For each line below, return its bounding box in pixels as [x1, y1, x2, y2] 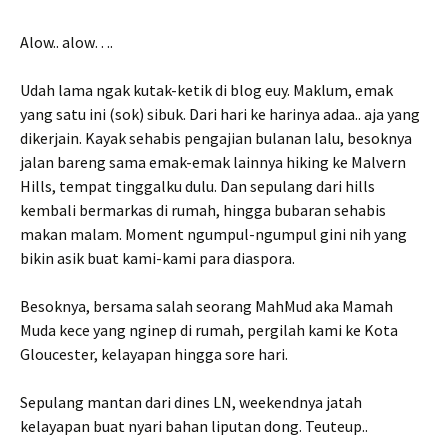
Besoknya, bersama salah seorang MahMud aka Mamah [20, 295, 393, 316]
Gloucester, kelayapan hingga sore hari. [20, 343, 288, 364]
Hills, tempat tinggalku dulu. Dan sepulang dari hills [20, 175, 375, 196]
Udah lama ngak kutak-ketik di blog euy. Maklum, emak [20, 79, 393, 100]
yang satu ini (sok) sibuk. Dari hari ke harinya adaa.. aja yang [20, 103, 420, 124]
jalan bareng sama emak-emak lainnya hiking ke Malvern [20, 151, 406, 172]
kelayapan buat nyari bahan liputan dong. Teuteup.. [20, 415, 368, 436]
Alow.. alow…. [20, 31, 113, 52]
